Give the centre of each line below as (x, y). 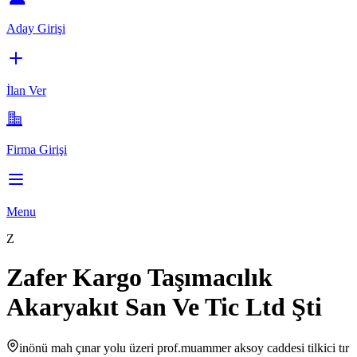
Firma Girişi (37, 149)
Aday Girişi (36, 28)
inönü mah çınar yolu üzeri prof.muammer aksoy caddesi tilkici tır (184, 347)
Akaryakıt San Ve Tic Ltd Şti (164, 307)
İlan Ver (26, 90)
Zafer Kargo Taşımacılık (139, 278)
